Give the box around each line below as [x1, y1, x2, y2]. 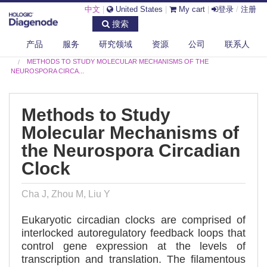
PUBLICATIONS [91, 48, 139, 55]
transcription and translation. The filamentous [21, 253, 246, 266]
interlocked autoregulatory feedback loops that [21, 227, 246, 240]
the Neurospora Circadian [21, 140, 240, 160]
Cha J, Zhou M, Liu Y [21, 189, 110, 200]
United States [113, 5, 163, 14]
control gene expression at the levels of [21, 240, 246, 253]
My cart [176, 5, 205, 14]
